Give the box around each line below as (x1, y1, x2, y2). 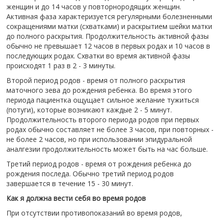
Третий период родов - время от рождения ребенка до (6, 159, 192, 168)
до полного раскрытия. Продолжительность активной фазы (6, 31, 209, 41)
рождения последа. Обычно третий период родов (6, 169, 174, 178)
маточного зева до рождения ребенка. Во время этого (6, 85, 192, 95)
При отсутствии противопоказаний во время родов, (6, 208, 182, 218)
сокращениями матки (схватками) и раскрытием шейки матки (6, 22, 212, 31)
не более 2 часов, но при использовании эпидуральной (6, 135, 192, 144)
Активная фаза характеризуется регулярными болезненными (6, 12, 212, 21)
